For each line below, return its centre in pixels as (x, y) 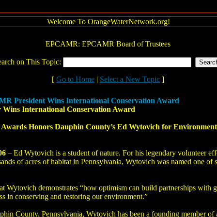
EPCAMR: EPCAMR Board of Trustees (108, 44)
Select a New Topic (130, 79)
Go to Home (75, 79)
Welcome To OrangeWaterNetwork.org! (108, 22)
